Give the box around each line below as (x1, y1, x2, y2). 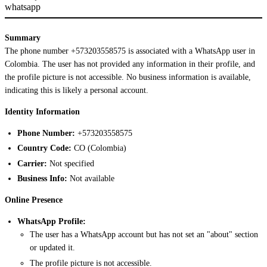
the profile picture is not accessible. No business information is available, (5, 72, 251, 82)
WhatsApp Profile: (17, 217, 86, 226)
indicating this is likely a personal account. (5, 85, 148, 95)
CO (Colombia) (72, 144, 126, 153)
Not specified (47, 159, 94, 168)
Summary (5, 33, 41, 42)
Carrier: (17, 159, 47, 168)
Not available (67, 174, 114, 184)
